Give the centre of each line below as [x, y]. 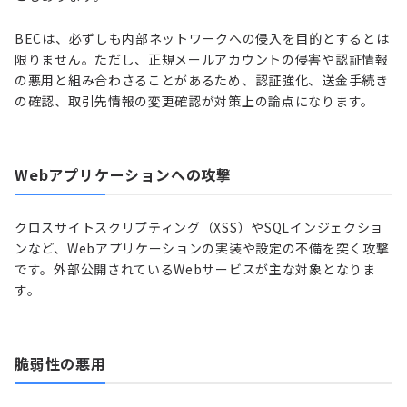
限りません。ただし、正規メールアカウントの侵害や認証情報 [202, 59]
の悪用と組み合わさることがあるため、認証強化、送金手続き [202, 79]
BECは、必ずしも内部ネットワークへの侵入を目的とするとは [202, 38]
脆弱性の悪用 [60, 363]
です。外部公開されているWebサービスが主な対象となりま [195, 268]
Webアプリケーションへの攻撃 [123, 174]
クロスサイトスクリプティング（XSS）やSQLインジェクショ [199, 227]
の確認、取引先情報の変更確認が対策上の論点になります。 [194, 100]
